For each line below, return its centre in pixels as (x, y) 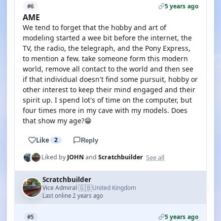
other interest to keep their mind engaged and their (109, 90)
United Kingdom (114, 188)
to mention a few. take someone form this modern (105, 58)
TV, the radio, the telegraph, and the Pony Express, (107, 48)
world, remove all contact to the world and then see (108, 69)
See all (155, 157)
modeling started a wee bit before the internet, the (107, 38)
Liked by (54, 157)
